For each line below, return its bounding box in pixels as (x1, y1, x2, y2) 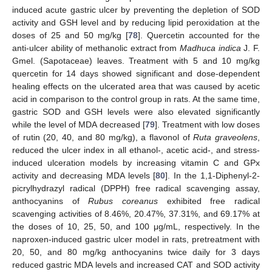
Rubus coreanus (88, 196, 158, 206)
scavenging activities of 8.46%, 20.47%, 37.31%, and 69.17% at (12, 209, 260, 219)
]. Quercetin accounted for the (138, 30, 260, 41)
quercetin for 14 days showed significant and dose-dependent (12, 69, 260, 79)
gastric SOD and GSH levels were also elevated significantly (12, 107, 260, 117)
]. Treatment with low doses (154, 120, 260, 130)
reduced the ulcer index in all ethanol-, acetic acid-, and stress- (12, 145, 260, 155)
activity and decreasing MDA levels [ (12, 171, 156, 181)
